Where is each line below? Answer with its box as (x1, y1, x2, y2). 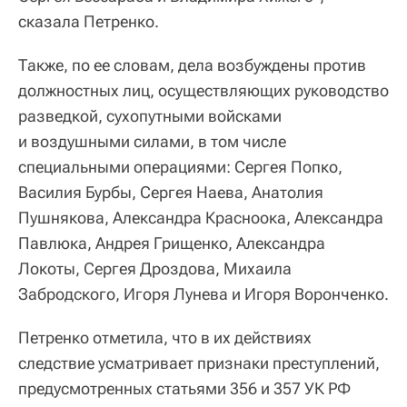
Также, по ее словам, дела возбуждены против (18, 55, 366, 74)
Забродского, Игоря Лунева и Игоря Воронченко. (18, 283, 389, 303)
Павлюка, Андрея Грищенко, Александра (18, 233, 325, 253)
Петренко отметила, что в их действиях (18, 327, 312, 347)
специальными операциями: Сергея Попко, (18, 156, 342, 176)
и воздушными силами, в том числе (18, 131, 286, 151)
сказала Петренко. (18, 11, 159, 31)
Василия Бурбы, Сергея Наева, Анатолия (18, 182, 323, 202)
